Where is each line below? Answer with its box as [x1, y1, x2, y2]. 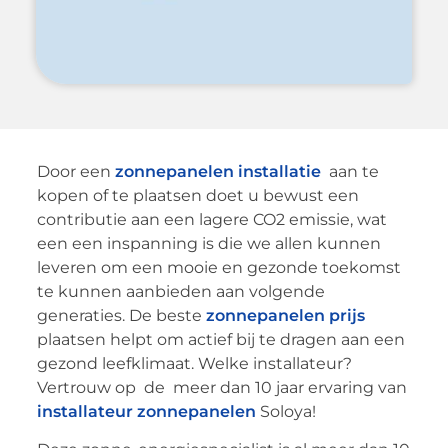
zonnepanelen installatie [114, 161, 321, 181]
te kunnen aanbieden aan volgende [36, 281, 325, 301]
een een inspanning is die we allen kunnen [36, 233, 381, 253]
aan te [320, 161, 379, 181]
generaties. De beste [36, 305, 206, 325]
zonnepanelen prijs [205, 305, 365, 325]
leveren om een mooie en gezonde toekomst [36, 257, 401, 277]
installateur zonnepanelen [36, 401, 256, 421]
